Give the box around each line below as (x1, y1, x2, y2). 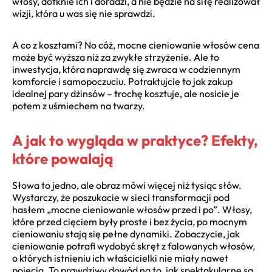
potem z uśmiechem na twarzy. (12, 99, 145, 112)
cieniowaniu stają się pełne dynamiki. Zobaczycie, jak (12, 228, 240, 240)
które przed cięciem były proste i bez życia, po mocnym (12, 216, 247, 228)
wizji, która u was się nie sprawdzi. (12, 7, 155, 19)
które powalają (12, 149, 113, 168)
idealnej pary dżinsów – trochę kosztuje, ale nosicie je (12, 87, 239, 100)
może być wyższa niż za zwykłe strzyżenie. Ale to (12, 50, 219, 63)
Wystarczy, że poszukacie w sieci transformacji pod (12, 191, 229, 204)
